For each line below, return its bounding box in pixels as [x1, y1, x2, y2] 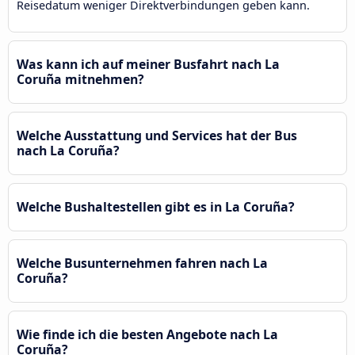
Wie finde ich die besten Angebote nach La [17, 325, 278, 343]
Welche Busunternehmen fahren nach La [17, 254, 268, 272]
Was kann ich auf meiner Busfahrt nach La [17, 55, 280, 73]
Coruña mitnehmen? [17, 70, 144, 88]
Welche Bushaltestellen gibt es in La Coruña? [17, 197, 295, 216]
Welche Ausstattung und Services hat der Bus [17, 126, 297, 144]
